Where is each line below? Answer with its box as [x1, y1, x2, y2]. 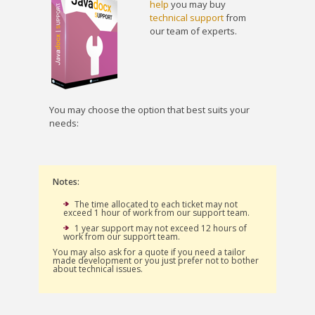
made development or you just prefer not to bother [53, 255, 259, 266]
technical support [150, 11, 224, 24]
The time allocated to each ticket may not [72, 198, 238, 210]
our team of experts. [150, 25, 238, 37]
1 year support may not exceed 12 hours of [72, 222, 247, 234]
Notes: [53, 176, 79, 188]
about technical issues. [53, 263, 143, 275]
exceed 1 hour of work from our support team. [63, 207, 250, 219]
